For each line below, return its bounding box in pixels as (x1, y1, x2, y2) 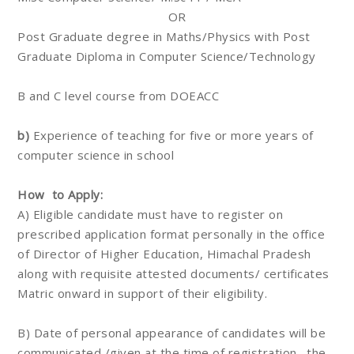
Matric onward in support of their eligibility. (17, 285, 267, 301)
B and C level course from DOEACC (17, 88, 219, 104)
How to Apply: (17, 186, 103, 202)
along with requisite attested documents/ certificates (17, 265, 330, 281)
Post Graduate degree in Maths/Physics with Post (17, 28, 311, 44)
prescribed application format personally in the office (17, 226, 325, 242)
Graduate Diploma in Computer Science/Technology (17, 48, 316, 64)
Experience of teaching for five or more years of (29, 127, 314, 143)
